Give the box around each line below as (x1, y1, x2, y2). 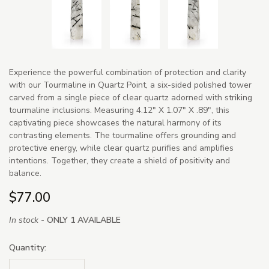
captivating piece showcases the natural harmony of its (9, 116, 222, 128)
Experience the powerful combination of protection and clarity (9, 66, 246, 78)
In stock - (9, 214, 47, 226)
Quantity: (9, 241, 46, 253)
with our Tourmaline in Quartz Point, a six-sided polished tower (9, 79, 252, 91)
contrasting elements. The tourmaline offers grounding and (9, 129, 236, 141)
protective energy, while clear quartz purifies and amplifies (9, 142, 234, 154)
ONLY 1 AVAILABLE (47, 214, 121, 226)
